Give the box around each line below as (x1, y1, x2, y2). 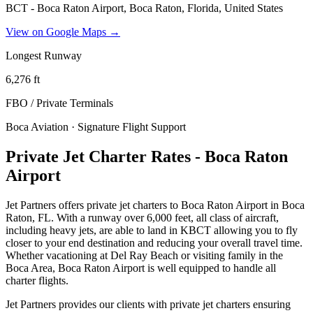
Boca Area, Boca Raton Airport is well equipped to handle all (6, 261, 276, 274)
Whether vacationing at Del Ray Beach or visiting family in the (6, 249, 283, 261)
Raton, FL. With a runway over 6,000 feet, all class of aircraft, (6, 211, 279, 224)
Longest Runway (6, 49, 82, 61)
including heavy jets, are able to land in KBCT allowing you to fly (6, 224, 298, 236)
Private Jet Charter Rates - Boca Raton (6, 147, 288, 166)
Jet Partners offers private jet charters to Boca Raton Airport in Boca (6, 198, 305, 211)
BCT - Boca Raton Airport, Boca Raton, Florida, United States (6, 1, 283, 14)
